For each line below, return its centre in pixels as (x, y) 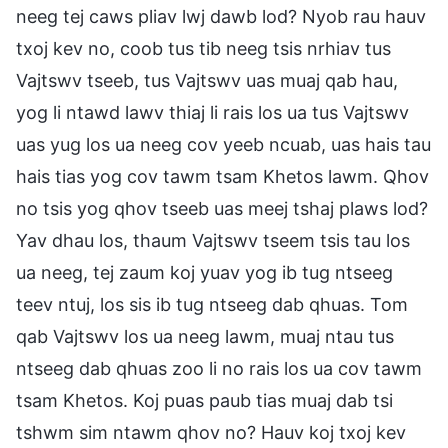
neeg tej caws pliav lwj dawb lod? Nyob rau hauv (221, 16)
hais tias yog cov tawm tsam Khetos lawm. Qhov (222, 176)
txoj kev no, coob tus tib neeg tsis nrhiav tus (203, 48)
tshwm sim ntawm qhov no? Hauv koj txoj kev (211, 432)
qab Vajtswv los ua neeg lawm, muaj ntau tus (205, 336)
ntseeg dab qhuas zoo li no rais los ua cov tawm (219, 368)
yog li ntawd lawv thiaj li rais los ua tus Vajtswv (212, 112)
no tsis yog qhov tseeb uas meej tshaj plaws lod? (222, 208)
